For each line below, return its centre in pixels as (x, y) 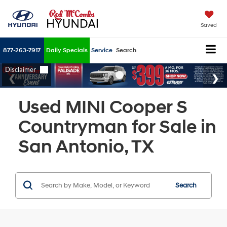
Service (102, 51)
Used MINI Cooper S (103, 107)
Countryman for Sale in (117, 127)
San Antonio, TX (86, 147)
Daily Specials (67, 51)
